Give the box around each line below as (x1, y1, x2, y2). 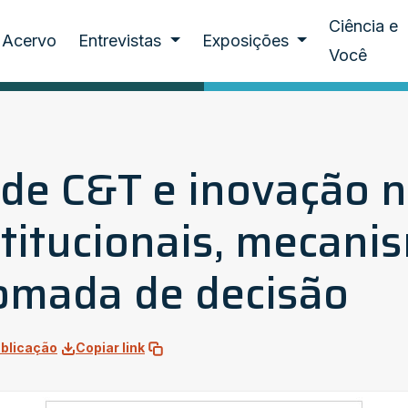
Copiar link (76, 340, 145, 355)
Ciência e (329, 16, 399, 36)
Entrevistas (78, 31, 167, 50)
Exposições (201, 31, 293, 50)
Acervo (2, 31, 57, 50)
